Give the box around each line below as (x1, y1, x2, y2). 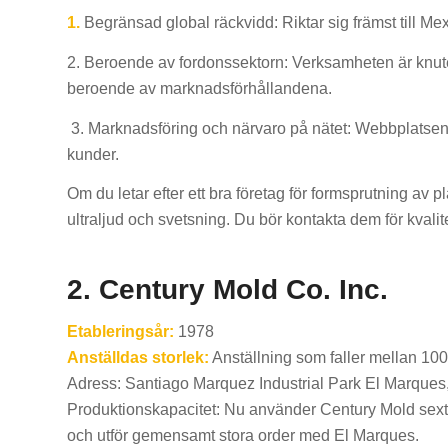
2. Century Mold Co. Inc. (67, 274, 388, 306)
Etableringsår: (67, 322, 174, 340)
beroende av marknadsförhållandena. (67, 79, 332, 97)
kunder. (67, 145, 119, 163)
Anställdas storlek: (67, 348, 209, 366)
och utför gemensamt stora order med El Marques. (67, 426, 419, 444)
